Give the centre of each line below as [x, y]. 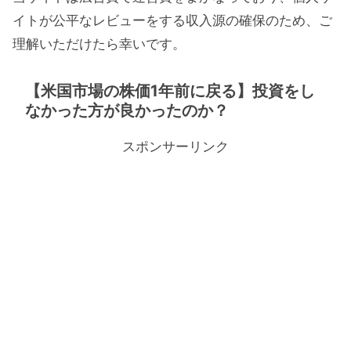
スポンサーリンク [175, 146]
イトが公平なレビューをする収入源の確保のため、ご [172, 21]
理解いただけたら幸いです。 [99, 44]
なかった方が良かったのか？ [127, 110]
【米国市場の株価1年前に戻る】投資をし [170, 90]
